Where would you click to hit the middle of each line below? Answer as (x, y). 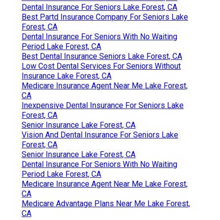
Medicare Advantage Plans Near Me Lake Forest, (106, 203)
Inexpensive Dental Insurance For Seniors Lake (103, 105)
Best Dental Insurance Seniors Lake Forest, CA (102, 56)
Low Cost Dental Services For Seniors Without (101, 66)
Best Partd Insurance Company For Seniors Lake (105, 17)
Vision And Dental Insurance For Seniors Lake (100, 135)
